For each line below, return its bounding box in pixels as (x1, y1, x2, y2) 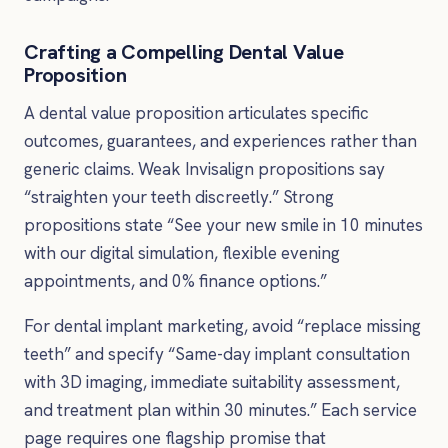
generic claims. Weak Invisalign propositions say (24, 157, 385, 180)
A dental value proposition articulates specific (24, 101, 369, 124)
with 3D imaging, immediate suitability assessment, (24, 371, 400, 394)
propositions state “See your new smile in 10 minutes (24, 213, 423, 236)
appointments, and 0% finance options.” (24, 269, 327, 292)
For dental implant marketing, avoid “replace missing (24, 315, 421, 338)
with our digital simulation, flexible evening (24, 241, 340, 264)
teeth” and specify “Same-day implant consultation (24, 343, 410, 366)
